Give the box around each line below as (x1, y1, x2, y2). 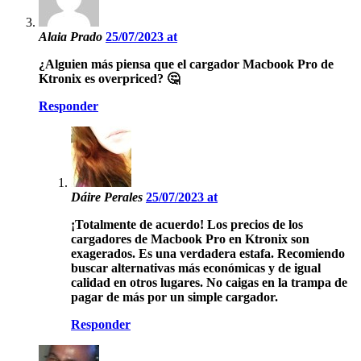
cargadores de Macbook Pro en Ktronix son (71, 232, 309, 247)
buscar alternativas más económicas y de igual (71, 261, 321, 276)
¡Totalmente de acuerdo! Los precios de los (71, 218, 303, 232)
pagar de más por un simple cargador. (71, 290, 278, 305)
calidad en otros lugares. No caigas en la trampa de (71, 276, 347, 290)
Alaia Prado (39, 30, 106, 44)
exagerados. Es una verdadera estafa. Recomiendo (71, 247, 345, 261)
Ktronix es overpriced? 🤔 (39, 72, 180, 86)
